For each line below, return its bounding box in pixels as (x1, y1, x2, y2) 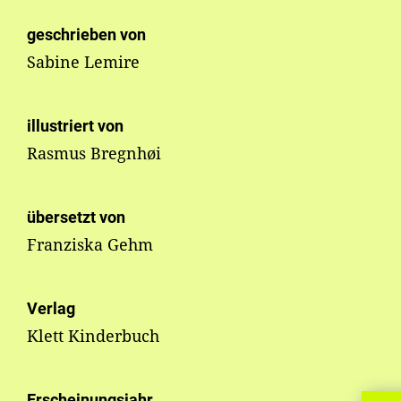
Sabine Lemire (27, 51, 140, 73)
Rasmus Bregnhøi (27, 142, 161, 165)
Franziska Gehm (27, 234, 153, 256)
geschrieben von (27, 25, 146, 45)
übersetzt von (27, 208, 125, 227)
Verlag (27, 299, 75, 319)
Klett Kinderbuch (27, 325, 159, 347)
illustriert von (27, 116, 124, 136)
